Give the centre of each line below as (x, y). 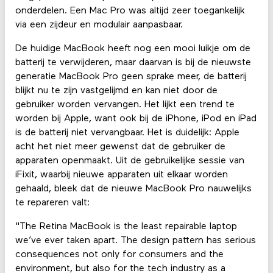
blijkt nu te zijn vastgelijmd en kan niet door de (116, 90)
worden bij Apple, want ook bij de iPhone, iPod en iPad (136, 119)
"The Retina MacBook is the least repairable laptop (126, 227)
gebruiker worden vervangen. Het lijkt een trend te (125, 105)
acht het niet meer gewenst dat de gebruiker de (120, 147)
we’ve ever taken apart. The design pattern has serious (135, 241)
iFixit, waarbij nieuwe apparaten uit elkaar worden (121, 175)
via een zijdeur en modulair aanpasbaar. (99, 25)
